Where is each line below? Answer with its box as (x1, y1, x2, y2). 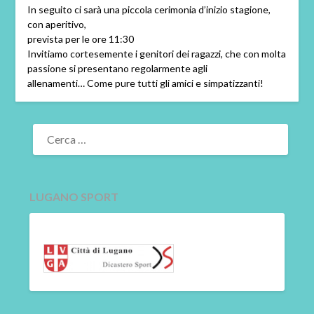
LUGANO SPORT (29, 189, 119, 203)
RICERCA (29, 119, 74, 132)
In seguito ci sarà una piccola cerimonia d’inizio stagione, (27, 3, 271, 15)
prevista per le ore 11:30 (27, 32, 134, 45)
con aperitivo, (27, 18, 86, 30)
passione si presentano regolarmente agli (27, 62, 207, 74)
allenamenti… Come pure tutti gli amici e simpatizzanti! (27, 76, 264, 89)
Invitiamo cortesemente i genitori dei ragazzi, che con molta (27, 47, 286, 60)
